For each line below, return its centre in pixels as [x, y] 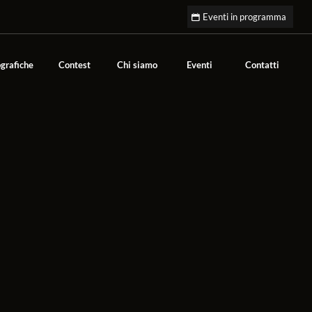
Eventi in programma [245, 17]
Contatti [263, 65]
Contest [74, 65]
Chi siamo [137, 65]
